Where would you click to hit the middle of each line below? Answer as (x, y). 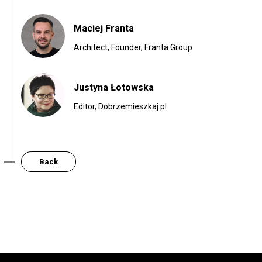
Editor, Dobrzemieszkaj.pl (120, 107)
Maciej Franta (104, 29)
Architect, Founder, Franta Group (133, 48)
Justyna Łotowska (114, 88)
